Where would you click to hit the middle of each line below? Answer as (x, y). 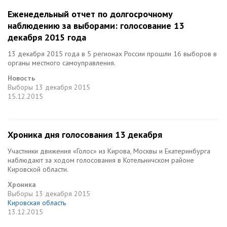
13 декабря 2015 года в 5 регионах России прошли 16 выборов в (112, 54)
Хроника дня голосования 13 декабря (85, 135)
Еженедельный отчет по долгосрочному (90, 14)
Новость (21, 78)
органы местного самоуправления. (62, 63)
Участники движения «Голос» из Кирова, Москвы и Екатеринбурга (109, 151)
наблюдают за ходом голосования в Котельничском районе (101, 160)
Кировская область (37, 203)
